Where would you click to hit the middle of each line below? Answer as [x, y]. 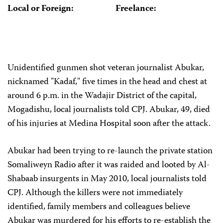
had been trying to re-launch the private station [125, 151]
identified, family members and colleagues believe [99, 207]
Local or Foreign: [41, 9]
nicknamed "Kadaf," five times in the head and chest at [107, 82]
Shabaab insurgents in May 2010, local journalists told [107, 179]
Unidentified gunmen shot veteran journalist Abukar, [106, 68]
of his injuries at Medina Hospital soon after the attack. [109, 124]
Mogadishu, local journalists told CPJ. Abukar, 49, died [109, 110]
